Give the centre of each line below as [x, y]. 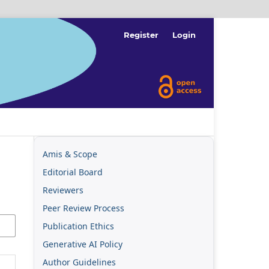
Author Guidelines [79, 262]
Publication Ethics [78, 226]
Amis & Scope [70, 154]
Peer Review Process [83, 208]
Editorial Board [73, 172]
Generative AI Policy [83, 244]
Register [141, 35]
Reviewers [63, 190]
